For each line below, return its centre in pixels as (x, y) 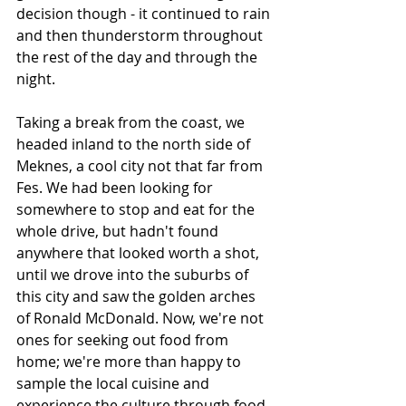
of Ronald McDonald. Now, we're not (142, 318)
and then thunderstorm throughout (141, 35)
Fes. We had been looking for (116, 187)
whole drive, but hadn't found (119, 231)
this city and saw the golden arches (138, 296)
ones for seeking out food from (124, 339)
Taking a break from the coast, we (132, 122)
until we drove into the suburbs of (134, 274)
